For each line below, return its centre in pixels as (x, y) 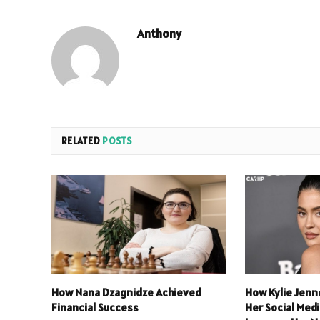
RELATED (82, 141)
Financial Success (95, 307)
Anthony (159, 34)
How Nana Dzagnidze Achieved (126, 292)
